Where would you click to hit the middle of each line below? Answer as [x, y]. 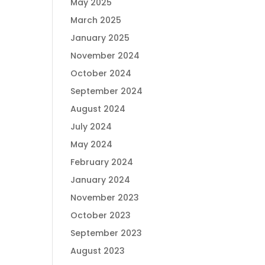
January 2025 [100, 38]
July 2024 [91, 127]
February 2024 [102, 162]
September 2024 [107, 91]
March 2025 [96, 20]
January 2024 [101, 180]
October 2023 [101, 215]
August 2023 [98, 251]
